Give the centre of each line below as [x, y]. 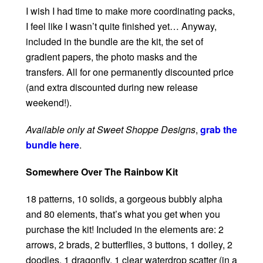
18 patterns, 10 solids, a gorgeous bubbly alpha [124, 199]
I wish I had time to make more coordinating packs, [130, 11]
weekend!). [49, 103]
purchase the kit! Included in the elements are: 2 [125, 230]
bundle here [53, 145]
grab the [219, 130]
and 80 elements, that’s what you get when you [123, 214]
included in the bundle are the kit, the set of [114, 42]
